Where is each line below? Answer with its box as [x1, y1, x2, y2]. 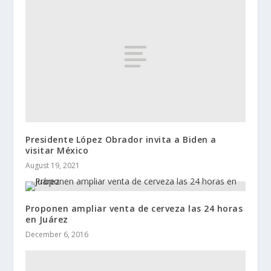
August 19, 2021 [25, 160, 80, 171]
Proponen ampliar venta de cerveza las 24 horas [25, 203, 243, 215]
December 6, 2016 [25, 229, 89, 240]
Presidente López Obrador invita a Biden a [25, 134, 217, 146]
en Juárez [25, 214, 68, 226]
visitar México [25, 145, 89, 157]
